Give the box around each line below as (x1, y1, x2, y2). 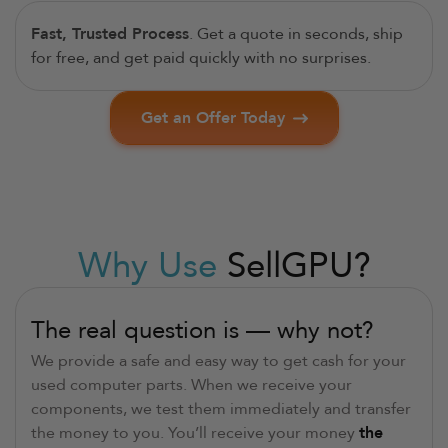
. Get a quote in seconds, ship (189, 23, 403, 46)
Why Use (77, 242, 217, 291)
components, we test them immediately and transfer (31, 398, 411, 421)
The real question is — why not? (31, 314, 374, 348)
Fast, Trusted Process (31, 23, 189, 46)
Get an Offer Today (140, 107, 285, 130)
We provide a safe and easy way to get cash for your (31, 350, 406, 373)
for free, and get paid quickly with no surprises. (31, 47, 371, 70)
